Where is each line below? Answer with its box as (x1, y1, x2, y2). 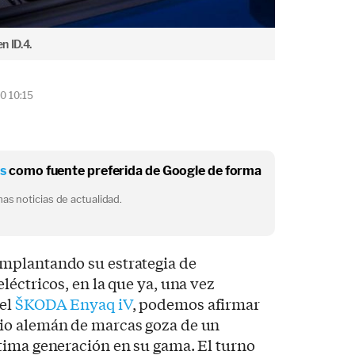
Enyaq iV (67, 293, 132, 315)
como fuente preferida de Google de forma (6, 163, 262, 179)
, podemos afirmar (132, 293, 260, 315)
